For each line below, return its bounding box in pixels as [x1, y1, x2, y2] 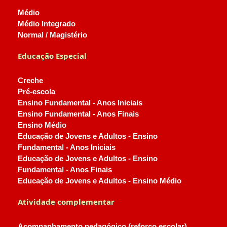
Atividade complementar [18, 197, 115, 207]
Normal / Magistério [18, 31, 87, 39]
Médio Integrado [18, 20, 75, 28]
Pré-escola [18, 88, 55, 96]
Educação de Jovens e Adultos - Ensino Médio [18, 177, 181, 185]
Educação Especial [18, 51, 87, 61]
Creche [18, 77, 43, 85]
